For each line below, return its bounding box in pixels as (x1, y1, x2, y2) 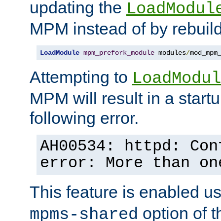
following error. (30, 108, 139, 127)
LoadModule (40, 48, 79, 57)
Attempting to (30, 67, 132, 86)
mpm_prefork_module (83, 48, 154, 57)
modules (154, 48, 186, 57)
